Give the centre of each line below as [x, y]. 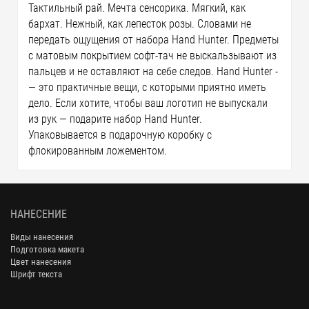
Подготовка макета [47, 249]
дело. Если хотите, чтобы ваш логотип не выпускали [148, 103]
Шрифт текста [36, 274]
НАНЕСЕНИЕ [39, 214]
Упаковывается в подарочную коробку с [120, 135]
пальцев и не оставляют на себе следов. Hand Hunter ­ [153, 71]
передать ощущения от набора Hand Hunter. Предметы [154, 40]
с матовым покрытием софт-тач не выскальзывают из [153, 56]
